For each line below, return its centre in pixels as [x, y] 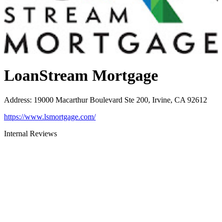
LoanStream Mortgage [81, 76]
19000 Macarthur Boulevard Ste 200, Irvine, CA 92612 [120, 100]
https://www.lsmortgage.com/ [50, 116]
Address [17, 100]
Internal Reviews [30, 133]
